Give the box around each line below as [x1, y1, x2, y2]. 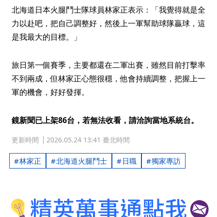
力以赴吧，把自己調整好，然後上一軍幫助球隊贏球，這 [12, 18, 205, 29]
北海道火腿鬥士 [56, 156, 107, 166]
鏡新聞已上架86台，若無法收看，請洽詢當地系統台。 [12, 115, 199, 125]
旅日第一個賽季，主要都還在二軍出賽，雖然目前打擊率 [12, 60, 205, 70]
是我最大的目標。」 [12, 31, 81, 42]
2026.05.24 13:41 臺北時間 [46, 135, 130, 144]
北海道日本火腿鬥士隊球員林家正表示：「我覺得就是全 [12, 4, 205, 15]
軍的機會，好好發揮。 [12, 87, 89, 97]
